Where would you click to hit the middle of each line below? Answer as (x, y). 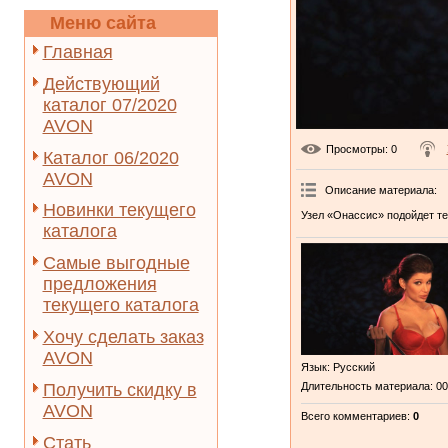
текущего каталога (120, 305)
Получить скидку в (119, 389)
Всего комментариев (353, 416)
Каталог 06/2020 (110, 157)
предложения (99, 284)
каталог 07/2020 (109, 104)
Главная (77, 52)
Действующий (101, 83)
